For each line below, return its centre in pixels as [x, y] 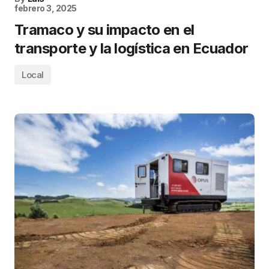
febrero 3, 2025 [46, 8]
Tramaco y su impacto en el [104, 30]
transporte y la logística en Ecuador [131, 49]
